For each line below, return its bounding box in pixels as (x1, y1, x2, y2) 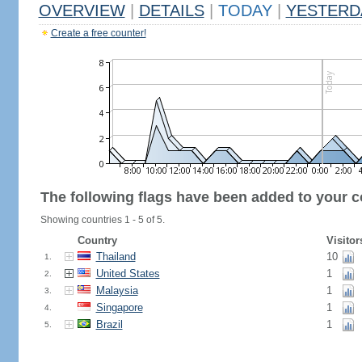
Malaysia (95, 284, 138, 297)
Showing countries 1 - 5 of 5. (40, 214, 165, 225)
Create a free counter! (50, 27, 146, 39)
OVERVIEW (38, 2, 125, 19)
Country (77, 234, 117, 246)
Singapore (95, 301, 143, 314)
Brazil (95, 318, 123, 330)
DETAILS (138, 2, 204, 19)
